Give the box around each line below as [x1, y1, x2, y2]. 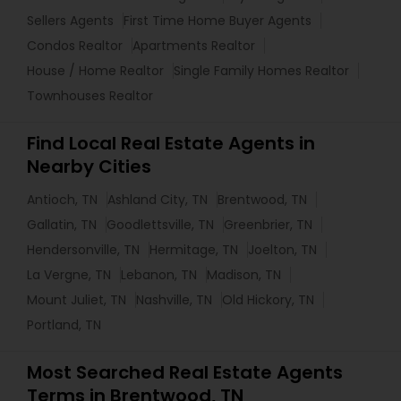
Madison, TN [207, 266, 281, 285]
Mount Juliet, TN [27, 291, 126, 310]
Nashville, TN [136, 291, 212, 310]
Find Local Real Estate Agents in [27, 131, 315, 157]
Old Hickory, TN [222, 291, 314, 310]
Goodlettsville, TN [107, 216, 214, 235]
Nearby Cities [27, 154, 151, 180]
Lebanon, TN [121, 266, 197, 285]
